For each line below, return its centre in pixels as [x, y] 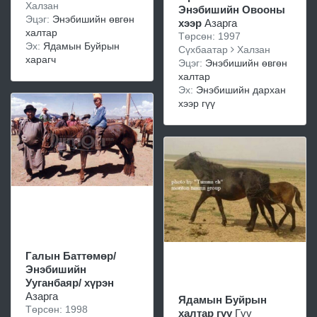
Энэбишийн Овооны [232, 9]
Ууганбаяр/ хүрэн [70, 283]
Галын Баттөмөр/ [71, 256]
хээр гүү [197, 103]
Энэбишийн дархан [241, 90]
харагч [41, 59]
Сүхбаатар [204, 49]
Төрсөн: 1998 [57, 309]
